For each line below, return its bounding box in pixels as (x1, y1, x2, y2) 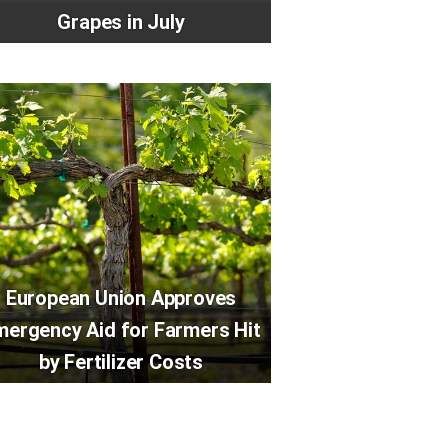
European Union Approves (5, 286, 237, 310)
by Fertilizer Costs (38, 350, 204, 374)
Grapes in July (57, 10, 185, 34)
